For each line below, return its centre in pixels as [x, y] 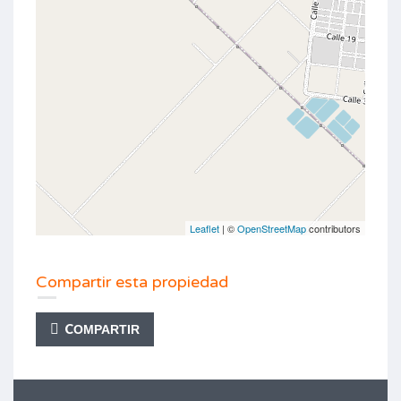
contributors [333, 228]
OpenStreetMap [272, 228]
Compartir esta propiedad [132, 282]
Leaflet [205, 228]
